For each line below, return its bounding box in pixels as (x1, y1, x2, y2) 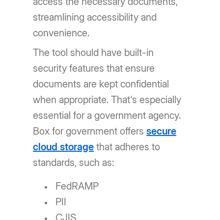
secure (146, 125, 177, 137)
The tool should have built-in (33, 47, 154, 58)
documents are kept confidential (33, 78, 169, 90)
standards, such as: (33, 157, 114, 168)
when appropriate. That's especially (33, 94, 182, 106)
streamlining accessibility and (33, 11, 157, 23)
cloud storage (33, 141, 94, 153)
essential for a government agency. (33, 110, 181, 121)
